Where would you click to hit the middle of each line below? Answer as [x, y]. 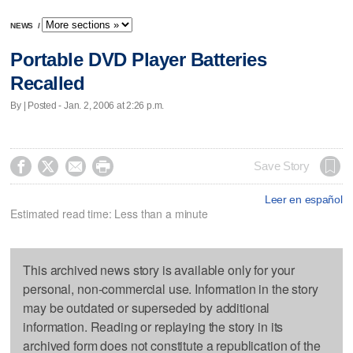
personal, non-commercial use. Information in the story [171, 288]
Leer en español [303, 199]
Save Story [282, 166]
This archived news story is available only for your [159, 269]
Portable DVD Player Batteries [139, 60]
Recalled [48, 84]
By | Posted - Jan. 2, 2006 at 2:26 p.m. [87, 105]
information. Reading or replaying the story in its [153, 326]
